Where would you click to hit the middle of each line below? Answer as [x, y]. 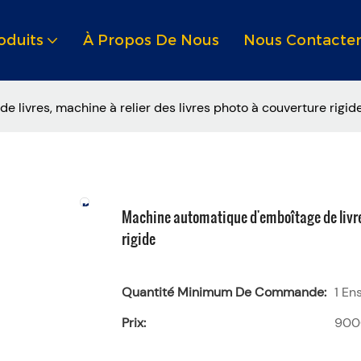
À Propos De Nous [151, 40]
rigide [138, 238]
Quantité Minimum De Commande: [224, 292]
